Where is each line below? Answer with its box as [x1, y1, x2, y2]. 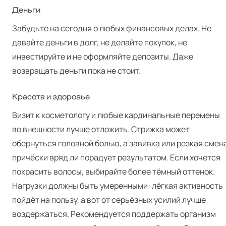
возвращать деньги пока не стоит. [12, 65, 141, 76]
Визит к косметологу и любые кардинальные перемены [12, 109, 220, 121]
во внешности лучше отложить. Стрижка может [12, 124, 190, 135]
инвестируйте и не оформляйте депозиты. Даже [12, 51, 193, 62]
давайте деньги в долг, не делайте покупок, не [12, 37, 187, 48]
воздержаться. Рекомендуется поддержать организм [12, 208, 216, 219]
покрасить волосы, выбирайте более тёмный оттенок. [12, 166, 215, 177]
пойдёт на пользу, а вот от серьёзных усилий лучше [12, 194, 206, 205]
